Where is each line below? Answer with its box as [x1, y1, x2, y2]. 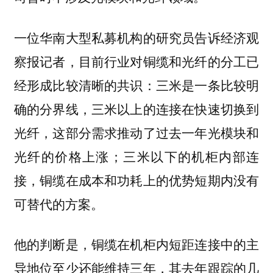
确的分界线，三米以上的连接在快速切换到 [13, 99, 260, 118]
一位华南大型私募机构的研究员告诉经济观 [13, 27, 260, 46]
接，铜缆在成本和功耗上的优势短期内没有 [13, 170, 260, 189]
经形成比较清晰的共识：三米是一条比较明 [13, 75, 260, 94]
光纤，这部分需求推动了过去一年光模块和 [13, 122, 260, 141]
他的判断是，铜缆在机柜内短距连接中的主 [13, 235, 260, 253]
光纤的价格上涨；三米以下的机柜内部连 [13, 146, 260, 165]
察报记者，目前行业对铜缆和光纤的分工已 [13, 51, 260, 70]
